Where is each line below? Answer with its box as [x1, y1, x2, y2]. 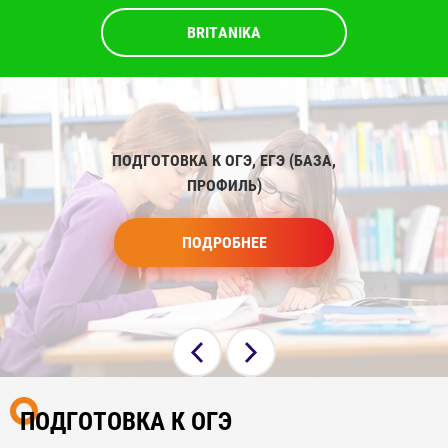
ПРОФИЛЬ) [186, 176, 262, 196]
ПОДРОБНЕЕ [181, 233, 267, 253]
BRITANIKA [186, 23, 262, 43]
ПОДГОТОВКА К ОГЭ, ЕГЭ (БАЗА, [112, 151, 336, 171]
